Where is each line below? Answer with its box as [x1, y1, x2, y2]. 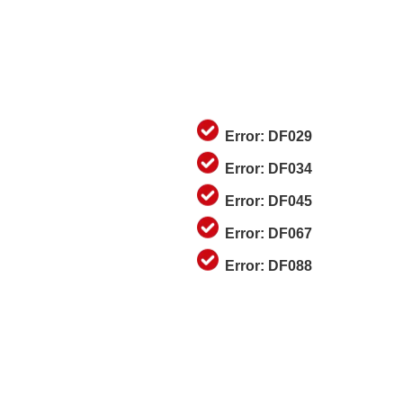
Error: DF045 [225, 193, 312, 209]
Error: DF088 [225, 257, 312, 273]
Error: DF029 [225, 128, 312, 144]
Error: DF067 [225, 225, 312, 241]
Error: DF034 [225, 160, 312, 176]
